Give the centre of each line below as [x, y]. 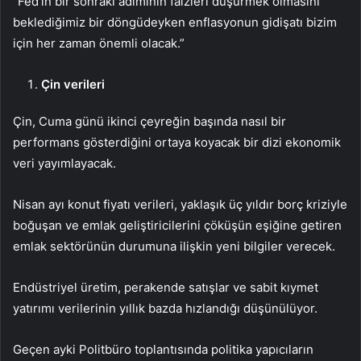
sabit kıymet [284, 288]
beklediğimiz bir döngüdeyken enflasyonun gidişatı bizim [175, 23]
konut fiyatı [99, 205]
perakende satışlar [177, 288]
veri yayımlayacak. [64, 164]
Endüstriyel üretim [65, 288]
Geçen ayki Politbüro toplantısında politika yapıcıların [163, 350]
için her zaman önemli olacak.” [99, 44]
